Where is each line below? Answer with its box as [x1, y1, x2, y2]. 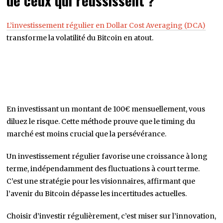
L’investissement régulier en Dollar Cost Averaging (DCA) [6, 21, 206, 30]
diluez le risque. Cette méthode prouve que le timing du [6, 117, 196, 126]
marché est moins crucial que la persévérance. [6, 129, 167, 139]
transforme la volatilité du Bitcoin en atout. [6, 33, 154, 43]
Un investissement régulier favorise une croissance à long [6, 152, 208, 161]
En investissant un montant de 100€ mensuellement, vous [6, 105, 206, 114]
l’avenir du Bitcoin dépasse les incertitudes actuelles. [6, 189, 187, 199]
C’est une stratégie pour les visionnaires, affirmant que [6, 177, 196, 186]
